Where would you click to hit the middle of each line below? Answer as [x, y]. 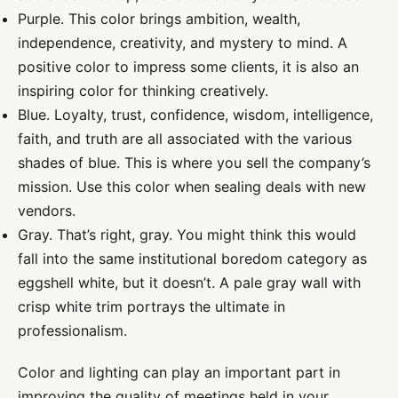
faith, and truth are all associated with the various [185, 139]
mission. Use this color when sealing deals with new [192, 187]
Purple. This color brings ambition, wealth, [159, 19]
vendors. [47, 211]
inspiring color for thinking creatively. [143, 91]
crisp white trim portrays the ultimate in [151, 306]
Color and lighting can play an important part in [179, 372]
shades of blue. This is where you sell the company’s [194, 163]
